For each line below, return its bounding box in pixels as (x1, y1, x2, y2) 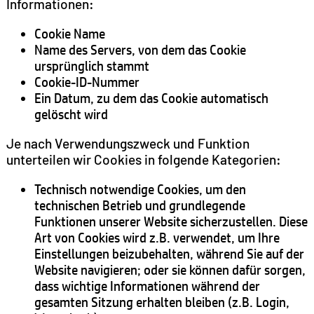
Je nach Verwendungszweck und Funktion (6, 135, 250, 152)
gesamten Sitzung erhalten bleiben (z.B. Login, (34, 294, 289, 310)
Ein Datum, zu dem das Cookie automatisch (34, 89, 268, 106)
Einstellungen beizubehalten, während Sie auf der (34, 245, 304, 262)
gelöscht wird (34, 105, 108, 122)
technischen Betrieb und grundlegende (34, 197, 245, 214)
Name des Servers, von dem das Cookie (34, 41, 246, 57)
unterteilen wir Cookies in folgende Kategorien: (6, 151, 287, 168)
